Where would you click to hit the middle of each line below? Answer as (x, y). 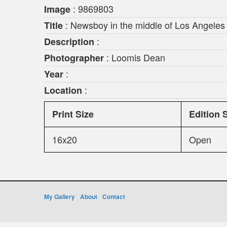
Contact (114, 197)
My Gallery (60, 197)
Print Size (73, 114)
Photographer (74, 58)
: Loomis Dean (135, 57)
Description (69, 42)
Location (63, 90)
